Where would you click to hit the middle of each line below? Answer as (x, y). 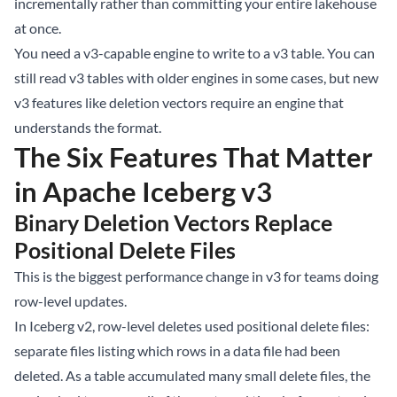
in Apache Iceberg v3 (143, 192)
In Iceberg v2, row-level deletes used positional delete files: (192, 326)
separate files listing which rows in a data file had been (177, 351)
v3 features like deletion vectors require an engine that (179, 103)
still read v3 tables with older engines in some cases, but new (196, 78)
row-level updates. (70, 301)
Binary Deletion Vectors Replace (173, 223)
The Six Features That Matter (194, 157)
